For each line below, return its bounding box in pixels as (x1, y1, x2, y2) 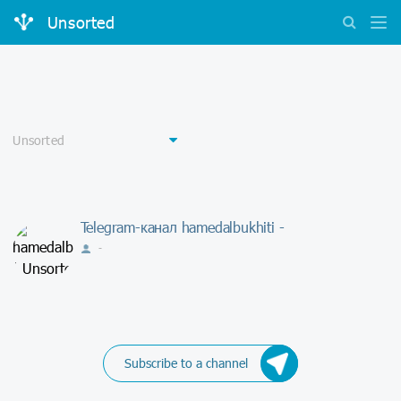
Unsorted (47, 13, 115, 33)
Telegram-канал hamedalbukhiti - (80, 218, 285, 235)
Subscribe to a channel (124, 354, 248, 371)
